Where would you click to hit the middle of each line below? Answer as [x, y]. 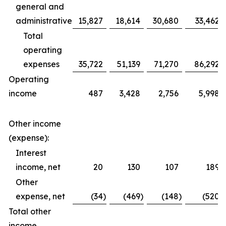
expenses [41, 64]
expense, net [40, 196]
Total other [30, 211]
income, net [38, 167]
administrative [44, 20]
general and [40, 6]
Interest [31, 153]
